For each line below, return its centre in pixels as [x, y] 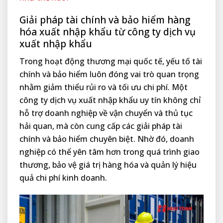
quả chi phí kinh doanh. [63, 178]
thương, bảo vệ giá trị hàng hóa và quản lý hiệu [108, 165]
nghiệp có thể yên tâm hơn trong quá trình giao [110, 152]
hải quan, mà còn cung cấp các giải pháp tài [101, 126]
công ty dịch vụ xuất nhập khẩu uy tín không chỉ [110, 100]
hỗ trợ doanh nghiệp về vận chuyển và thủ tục [106, 113]
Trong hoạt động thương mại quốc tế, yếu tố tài [111, 61]
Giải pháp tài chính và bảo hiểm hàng [105, 20]
